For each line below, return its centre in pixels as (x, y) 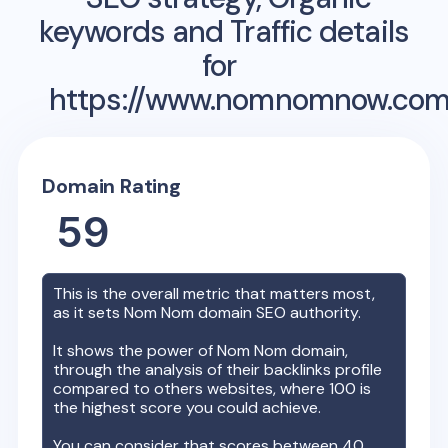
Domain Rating (111, 185)
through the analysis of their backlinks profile (218, 369)
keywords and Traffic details (224, 31)
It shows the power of (135, 350)
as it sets (89, 312)
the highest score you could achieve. (187, 407)
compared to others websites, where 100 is (212, 388)
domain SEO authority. (278, 312)
